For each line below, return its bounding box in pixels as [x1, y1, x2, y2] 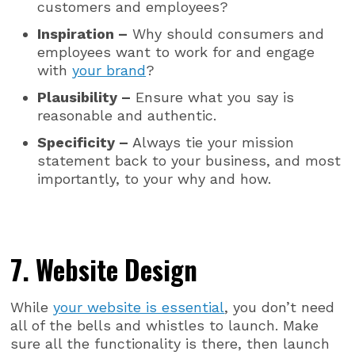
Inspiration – [37, 25, 128, 43]
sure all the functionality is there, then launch [10, 335, 330, 353]
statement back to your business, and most [37, 152, 342, 170]
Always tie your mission [128, 134, 295, 151]
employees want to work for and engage [37, 44, 315, 61]
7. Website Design [10, 250, 198, 290]
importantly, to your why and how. [37, 170, 272, 188]
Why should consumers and [128, 25, 325, 43]
